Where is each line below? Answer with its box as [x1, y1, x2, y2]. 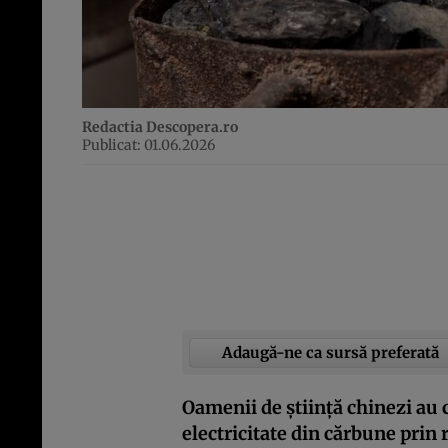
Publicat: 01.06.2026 [82, 136, 215, 155]
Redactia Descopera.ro [82, 118, 238, 137]
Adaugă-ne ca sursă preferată [222, 342, 439, 362]
